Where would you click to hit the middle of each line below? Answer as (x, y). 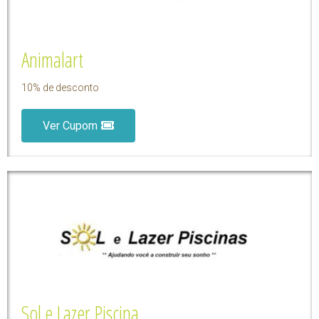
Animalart (52, 59)
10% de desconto (60, 87)
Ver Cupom (70, 125)
